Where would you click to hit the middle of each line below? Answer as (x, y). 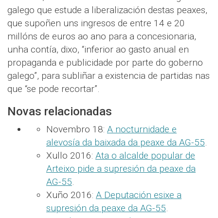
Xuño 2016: (71, 195)
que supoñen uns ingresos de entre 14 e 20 (96, 23)
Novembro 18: (77, 129)
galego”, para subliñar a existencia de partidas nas (109, 75)
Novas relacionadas (60, 111)
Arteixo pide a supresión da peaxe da (121, 168)
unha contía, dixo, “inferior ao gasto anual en (98, 49)
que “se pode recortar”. (54, 89)
